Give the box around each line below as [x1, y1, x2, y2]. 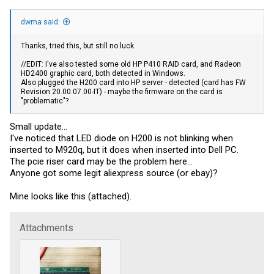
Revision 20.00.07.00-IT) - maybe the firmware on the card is [21, 87, 223, 97]
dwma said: [21, 18, 60, 27]
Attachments [20, 221, 73, 234]
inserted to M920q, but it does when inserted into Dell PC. [10, 144, 239, 155]
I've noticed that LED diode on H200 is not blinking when [10, 132, 233, 144]
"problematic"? [21, 97, 68, 106]
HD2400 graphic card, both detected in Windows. [21, 69, 185, 78]
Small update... [10, 120, 67, 132]
